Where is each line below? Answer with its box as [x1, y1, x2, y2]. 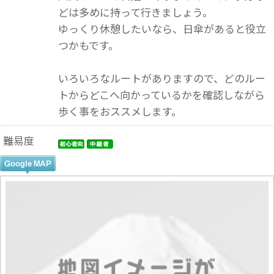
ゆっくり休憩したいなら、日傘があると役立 [57, 21, 266, 36]
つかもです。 [57, 37, 119, 53]
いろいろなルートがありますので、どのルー [57, 70, 265, 86]
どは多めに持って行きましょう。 [57, 4, 213, 20]
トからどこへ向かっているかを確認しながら [57, 87, 265, 102]
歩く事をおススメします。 [57, 103, 182, 119]
